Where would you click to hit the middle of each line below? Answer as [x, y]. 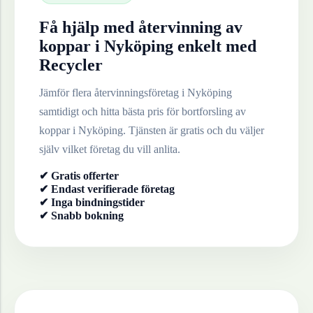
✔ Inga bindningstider [92, 202]
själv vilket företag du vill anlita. [110, 149]
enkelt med [215, 46]
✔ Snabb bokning [81, 215]
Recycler [71, 65]
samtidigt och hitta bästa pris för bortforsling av [143, 111]
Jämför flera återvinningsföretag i [113, 92]
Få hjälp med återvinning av [141, 27]
